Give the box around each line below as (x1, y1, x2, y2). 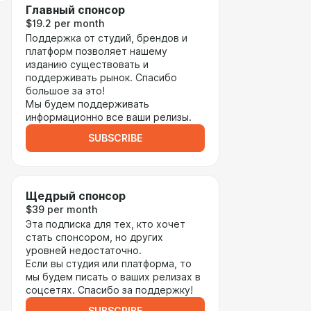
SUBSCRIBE (88, 133, 142, 144)
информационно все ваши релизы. (26, 112, 194, 123)
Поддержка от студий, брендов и (26, 33, 187, 44)
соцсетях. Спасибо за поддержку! (26, 285, 193, 296)
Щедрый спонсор (26, 190, 126, 203)
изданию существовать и (26, 59, 149, 70)
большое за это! (26, 85, 108, 96)
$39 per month (26, 204, 97, 215)
